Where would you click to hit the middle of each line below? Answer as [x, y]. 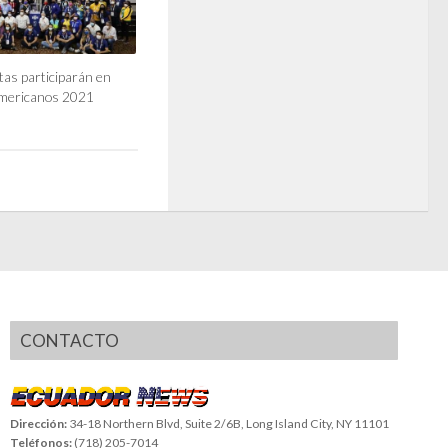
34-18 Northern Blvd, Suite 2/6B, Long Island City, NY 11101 [228, 423]
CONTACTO [69, 341]
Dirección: [39, 423]
